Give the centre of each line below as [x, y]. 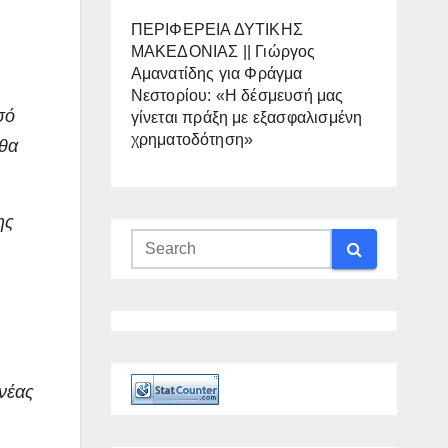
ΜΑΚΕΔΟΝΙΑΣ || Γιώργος [223, 52]
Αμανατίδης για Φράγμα [216, 74]
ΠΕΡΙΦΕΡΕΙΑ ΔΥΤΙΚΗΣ [217, 30]
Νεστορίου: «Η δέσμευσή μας [237, 96]
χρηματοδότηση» [192, 140]
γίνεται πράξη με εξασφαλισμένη [246, 118]
